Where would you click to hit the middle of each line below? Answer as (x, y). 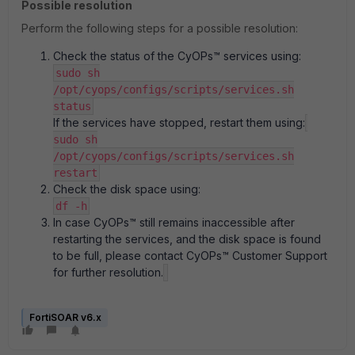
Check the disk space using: (127, 189)
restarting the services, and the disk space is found (187, 239)
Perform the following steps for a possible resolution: (160, 28)
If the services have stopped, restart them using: (179, 122)
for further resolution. (108, 272)
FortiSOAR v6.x (65, 317)
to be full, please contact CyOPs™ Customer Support (190, 256)
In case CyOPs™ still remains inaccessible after (174, 222)
